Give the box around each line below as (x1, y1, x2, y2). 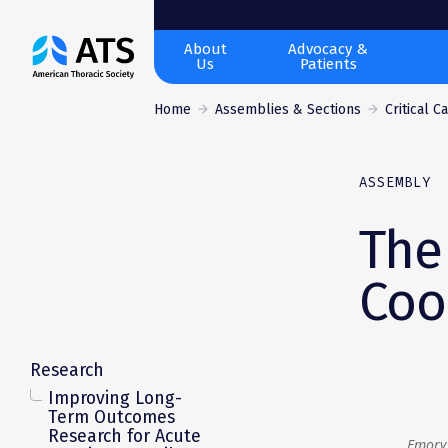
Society (29, 113, 88, 135)
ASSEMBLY (358, 173, 432, 191)
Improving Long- (48, 386, 182, 409)
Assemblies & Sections (215, 101, 362, 118)
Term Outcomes (48, 405, 175, 428)
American (29, 59, 105, 81)
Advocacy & (288, 40, 369, 58)
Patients (299, 55, 357, 73)
